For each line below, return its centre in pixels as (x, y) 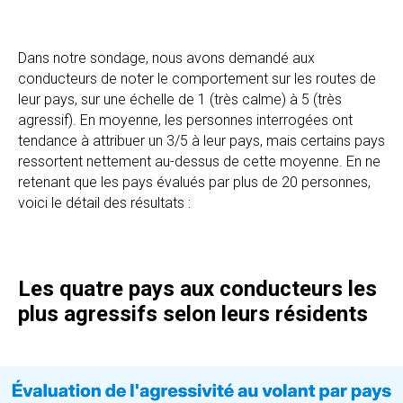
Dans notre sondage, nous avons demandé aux (166, 58)
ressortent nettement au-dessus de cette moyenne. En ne (199, 161)
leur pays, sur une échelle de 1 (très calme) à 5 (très (180, 99)
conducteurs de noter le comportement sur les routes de (197, 79)
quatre (94, 289)
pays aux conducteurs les (253, 289)
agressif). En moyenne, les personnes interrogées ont (185, 120)
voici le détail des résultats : (104, 203)
